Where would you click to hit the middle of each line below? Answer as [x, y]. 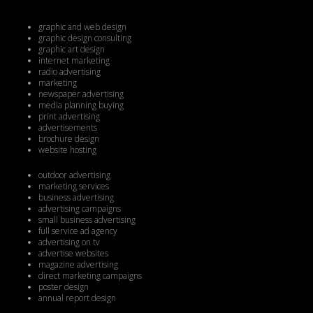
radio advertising [70, 72]
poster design [64, 287]
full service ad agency [78, 231]
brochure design [69, 139]
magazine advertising [78, 265]
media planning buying [81, 105]
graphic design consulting [85, 38]
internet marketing [74, 61]
